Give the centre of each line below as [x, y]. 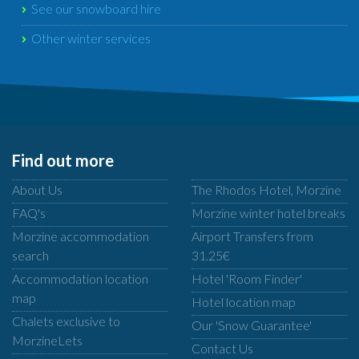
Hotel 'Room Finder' [246, 278]
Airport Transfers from [252, 236]
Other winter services [91, 38]
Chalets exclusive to [66, 321]
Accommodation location [80, 278]
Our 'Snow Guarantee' [251, 325]
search [30, 255]
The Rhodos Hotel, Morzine [266, 190]
